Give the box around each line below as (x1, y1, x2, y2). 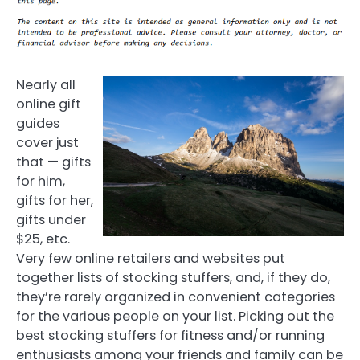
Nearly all (16, 76, 76, 94)
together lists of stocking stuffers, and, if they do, (16, 268, 330, 287)
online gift (16, 95, 81, 113)
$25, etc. (16, 230, 70, 248)
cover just (16, 133, 79, 152)
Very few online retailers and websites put (16, 249, 285, 268)
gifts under (16, 211, 86, 229)
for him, (16, 172, 65, 190)
